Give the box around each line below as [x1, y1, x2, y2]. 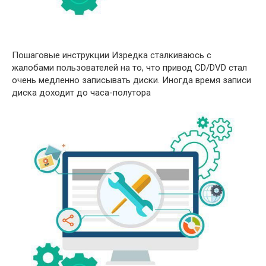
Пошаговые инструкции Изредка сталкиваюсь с [12, 49, 211, 61]
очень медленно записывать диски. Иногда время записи [12, 74, 251, 85]
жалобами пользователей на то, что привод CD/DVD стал [12, 62, 247, 73]
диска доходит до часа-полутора [12, 87, 151, 98]
